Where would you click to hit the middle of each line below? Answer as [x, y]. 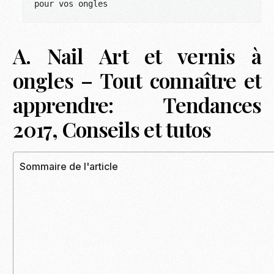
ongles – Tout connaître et [137, 80]
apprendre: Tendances [137, 105]
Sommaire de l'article [69, 167]
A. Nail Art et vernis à [137, 56]
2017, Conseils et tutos [112, 129]
